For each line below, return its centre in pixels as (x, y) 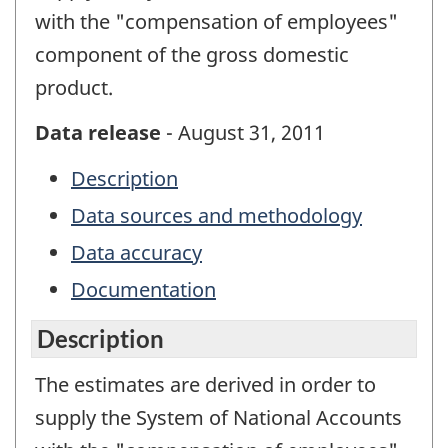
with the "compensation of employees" (216, 22)
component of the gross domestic (192, 55)
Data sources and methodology (216, 216)
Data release (98, 132)
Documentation (143, 290)
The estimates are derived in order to (205, 384)
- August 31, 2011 (243, 132)
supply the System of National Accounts (218, 417)
